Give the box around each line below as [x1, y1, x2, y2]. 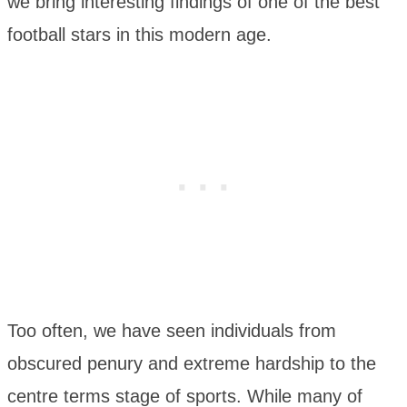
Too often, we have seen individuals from [7, 321, 336, 342]
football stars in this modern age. [7, 25, 272, 45]
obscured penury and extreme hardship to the [7, 353, 376, 374]
